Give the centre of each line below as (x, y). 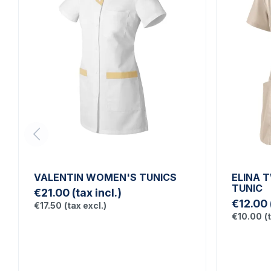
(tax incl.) (97, 193)
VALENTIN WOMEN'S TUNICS (105, 178)
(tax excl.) (85, 206)
